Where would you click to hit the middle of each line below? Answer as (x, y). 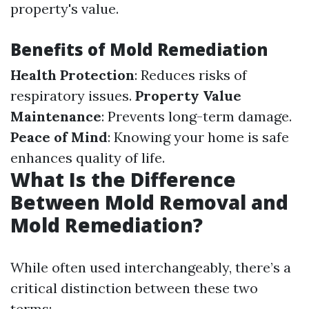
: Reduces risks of (191, 74)
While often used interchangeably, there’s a (151, 267)
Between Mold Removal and (149, 202)
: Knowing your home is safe (198, 137)
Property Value (188, 95)
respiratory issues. (73, 95)
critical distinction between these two (134, 288)
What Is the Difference (123, 179)
